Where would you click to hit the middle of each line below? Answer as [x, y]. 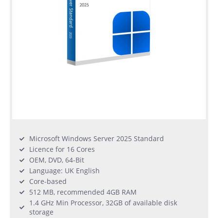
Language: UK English [64, 171]
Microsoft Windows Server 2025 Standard [97, 139]
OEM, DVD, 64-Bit [57, 160]
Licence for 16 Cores [62, 149]
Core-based [48, 182]
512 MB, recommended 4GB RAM [83, 192]
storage [41, 212]
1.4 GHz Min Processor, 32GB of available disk [103, 203]
